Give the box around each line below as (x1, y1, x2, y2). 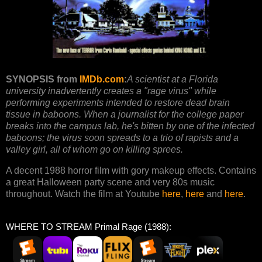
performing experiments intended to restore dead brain (6, 97, 230, 108)
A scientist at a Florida (127, 74, 218, 84)
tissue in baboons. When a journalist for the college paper (6, 109, 243, 119)
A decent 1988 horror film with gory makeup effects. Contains (6, 165, 256, 175)
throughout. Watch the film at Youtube (6, 188, 162, 199)
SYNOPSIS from (6, 74, 80, 84)
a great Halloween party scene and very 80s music (6, 177, 215, 187)
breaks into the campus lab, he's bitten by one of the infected (6, 120, 254, 131)
